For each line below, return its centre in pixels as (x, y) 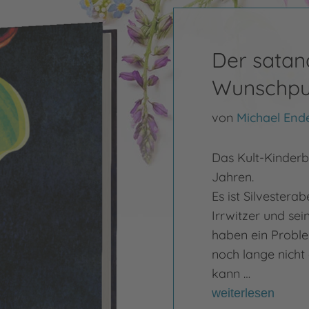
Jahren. (232, 177)
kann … (231, 273)
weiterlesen (243, 293)
